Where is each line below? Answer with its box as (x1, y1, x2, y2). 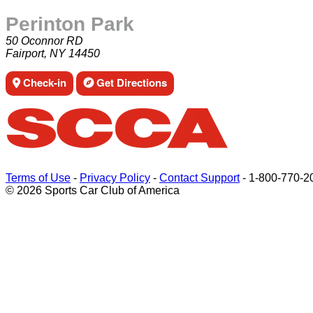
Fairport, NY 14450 (6, 48, 100, 59)
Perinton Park (6, 13, 134, 35)
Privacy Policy (80, 172, 150, 184)
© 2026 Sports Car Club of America (6, 184, 180, 196)
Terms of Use (6, 172, 71, 184)
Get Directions (94, 75, 167, 90)
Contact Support (159, 172, 240, 184)
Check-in (20, 75, 66, 90)
